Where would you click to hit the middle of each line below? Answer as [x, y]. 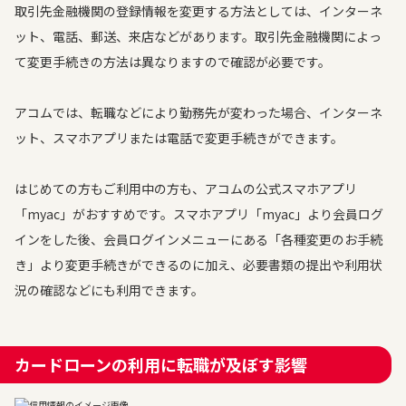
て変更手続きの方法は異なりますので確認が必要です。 [173, 62]
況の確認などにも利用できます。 [109, 290]
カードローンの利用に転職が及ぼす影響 [161, 364]
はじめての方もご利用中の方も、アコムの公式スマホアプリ [186, 188]
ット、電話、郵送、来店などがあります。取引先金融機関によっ [198, 36]
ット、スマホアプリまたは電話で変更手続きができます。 [179, 138]
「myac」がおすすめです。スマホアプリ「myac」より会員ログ [199, 214]
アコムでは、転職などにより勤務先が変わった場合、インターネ [198, 112]
